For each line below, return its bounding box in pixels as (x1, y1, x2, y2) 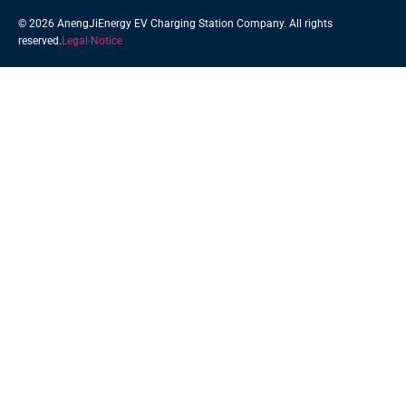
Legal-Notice (62, 34, 122, 47)
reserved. (18, 34, 62, 47)
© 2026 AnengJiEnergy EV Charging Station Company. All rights (18, 16, 333, 30)
